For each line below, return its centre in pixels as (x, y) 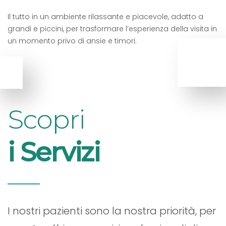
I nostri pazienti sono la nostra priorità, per (112, 211)
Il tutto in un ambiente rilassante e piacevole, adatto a (105, 16)
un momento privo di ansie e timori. (72, 41)
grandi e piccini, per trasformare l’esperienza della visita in (112, 29)
